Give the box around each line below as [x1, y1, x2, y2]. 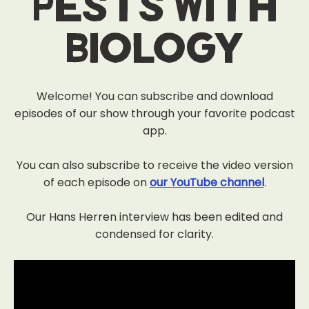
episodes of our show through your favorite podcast [14, 106, 295, 121]
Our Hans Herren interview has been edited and [26, 209, 283, 225]
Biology [65, 29, 244, 70]
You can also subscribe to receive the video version [16, 157, 293, 173]
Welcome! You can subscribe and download [36, 88, 273, 104]
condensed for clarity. [95, 226, 214, 242]
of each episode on [43, 175, 150, 190]
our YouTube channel [149, 175, 264, 190]
